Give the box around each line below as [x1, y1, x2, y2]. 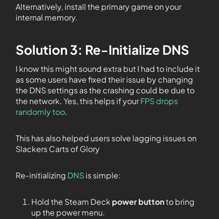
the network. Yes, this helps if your [16, 96, 140, 107]
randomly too [16, 107, 65, 117]
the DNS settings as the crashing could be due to [16, 85, 195, 96]
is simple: [84, 170, 121, 181]
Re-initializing [16, 170, 67, 181]
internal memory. [16, 12, 78, 23]
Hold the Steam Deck [31, 197, 112, 207]
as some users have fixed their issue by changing [16, 74, 193, 85]
